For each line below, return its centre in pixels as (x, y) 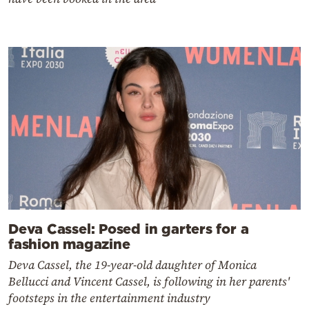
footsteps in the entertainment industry (109, 298)
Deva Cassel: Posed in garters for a (129, 229)
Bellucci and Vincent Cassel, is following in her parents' (149, 282)
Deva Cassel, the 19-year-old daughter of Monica (132, 265)
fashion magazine (69, 244)
